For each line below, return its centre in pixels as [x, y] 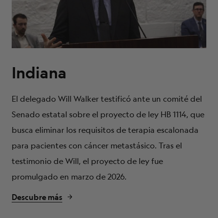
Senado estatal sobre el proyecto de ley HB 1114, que [108, 114]
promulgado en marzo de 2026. [69, 177]
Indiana [39, 73]
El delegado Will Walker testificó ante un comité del [107, 99]
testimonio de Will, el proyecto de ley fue [87, 161]
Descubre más [37, 197]
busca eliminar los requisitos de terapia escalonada [105, 130]
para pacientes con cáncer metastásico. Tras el [97, 145]
